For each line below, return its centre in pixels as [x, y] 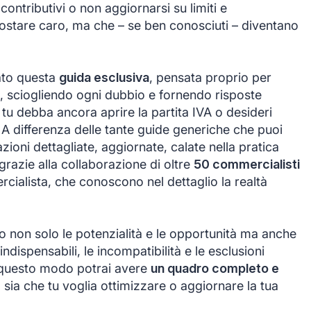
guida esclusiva [104, 77]
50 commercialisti [247, 164]
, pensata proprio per [210, 77]
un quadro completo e [215, 268]
